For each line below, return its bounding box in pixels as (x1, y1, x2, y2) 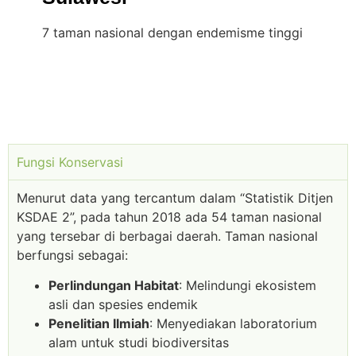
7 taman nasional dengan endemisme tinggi (41, 25, 303, 41)
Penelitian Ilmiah (48, 315, 149, 331)
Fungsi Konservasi (17, 153, 123, 170)
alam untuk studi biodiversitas (48, 334, 229, 350)
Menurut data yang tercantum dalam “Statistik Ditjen (17, 189, 333, 206)
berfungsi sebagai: (17, 246, 128, 263)
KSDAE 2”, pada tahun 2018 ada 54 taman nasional (17, 208, 322, 225)
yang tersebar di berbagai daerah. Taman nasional (17, 227, 318, 244)
